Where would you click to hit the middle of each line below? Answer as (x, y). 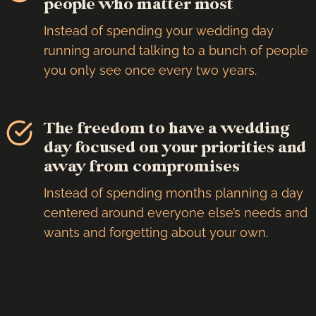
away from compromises (142, 166)
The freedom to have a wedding (167, 128)
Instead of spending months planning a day (174, 193)
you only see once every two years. (150, 70)
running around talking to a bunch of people (176, 50)
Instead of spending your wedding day (159, 30)
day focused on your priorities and (175, 147)
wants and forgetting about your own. (156, 232)
